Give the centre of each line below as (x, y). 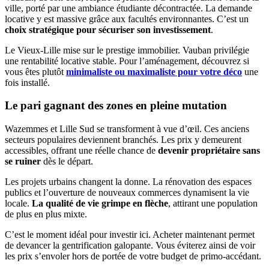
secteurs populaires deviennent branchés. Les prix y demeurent (123, 140)
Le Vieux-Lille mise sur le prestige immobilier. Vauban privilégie (127, 50)
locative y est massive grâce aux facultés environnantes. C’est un (127, 19)
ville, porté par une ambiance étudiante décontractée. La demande (128, 8)
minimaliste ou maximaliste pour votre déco (154, 71)
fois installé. (27, 82)
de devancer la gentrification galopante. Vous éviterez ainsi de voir (130, 246)
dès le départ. (67, 162)
